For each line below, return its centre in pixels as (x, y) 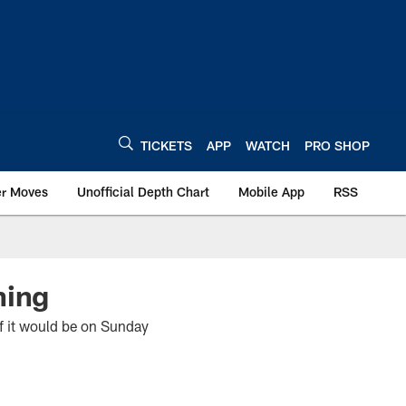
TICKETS (166, 145)
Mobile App (271, 192)
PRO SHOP (337, 145)
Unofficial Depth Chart (143, 192)
